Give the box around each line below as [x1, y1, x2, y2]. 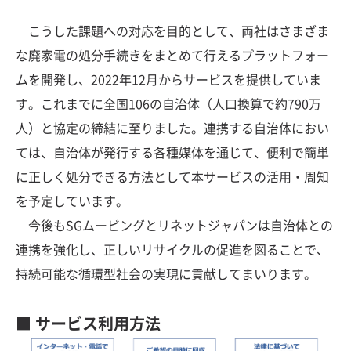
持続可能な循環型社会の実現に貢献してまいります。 [16, 264, 317, 284]
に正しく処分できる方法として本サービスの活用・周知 [16, 167, 329, 186]
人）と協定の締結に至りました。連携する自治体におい [16, 118, 329, 138]
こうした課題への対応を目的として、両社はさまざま [16, 21, 329, 41]
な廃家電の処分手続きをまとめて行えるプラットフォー [16, 45, 329, 65]
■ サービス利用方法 [16, 312, 161, 335]
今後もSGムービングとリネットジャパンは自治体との [16, 215, 333, 235]
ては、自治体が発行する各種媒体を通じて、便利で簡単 [16, 143, 329, 162]
